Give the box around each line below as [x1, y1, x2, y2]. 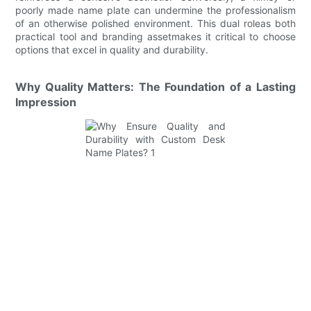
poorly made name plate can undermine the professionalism [15, 3, 296, 16]
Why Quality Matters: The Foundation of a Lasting [15, 79, 296, 94]
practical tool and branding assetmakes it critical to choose [15, 30, 296, 42]
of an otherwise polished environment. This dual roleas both [15, 17, 296, 29]
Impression [15, 94, 77, 109]
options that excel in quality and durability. [15, 43, 209, 56]
